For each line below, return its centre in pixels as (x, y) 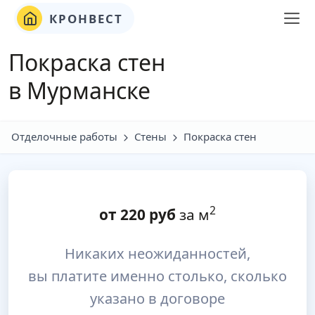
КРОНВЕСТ (84, 18)
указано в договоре (157, 298)
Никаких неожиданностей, (157, 253)
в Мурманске (79, 90)
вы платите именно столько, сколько (157, 276)
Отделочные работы (64, 136)
